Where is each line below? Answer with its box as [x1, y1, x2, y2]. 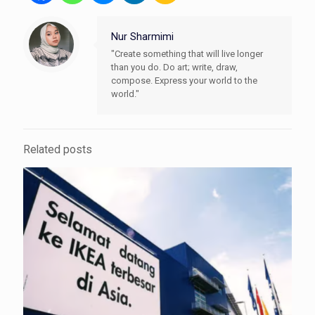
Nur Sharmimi [111, 30, 174, 42]
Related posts [23, 143, 92, 156]
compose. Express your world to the [111, 75, 257, 86]
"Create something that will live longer [111, 48, 263, 59]
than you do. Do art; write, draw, [111, 61, 238, 72]
